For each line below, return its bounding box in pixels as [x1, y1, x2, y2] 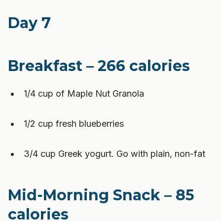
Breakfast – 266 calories [8, 57, 190, 75]
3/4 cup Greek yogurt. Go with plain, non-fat [24, 148, 205, 159]
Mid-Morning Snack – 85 [8, 186, 194, 204]
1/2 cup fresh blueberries [24, 118, 124, 129]
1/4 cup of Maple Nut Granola [24, 88, 144, 99]
